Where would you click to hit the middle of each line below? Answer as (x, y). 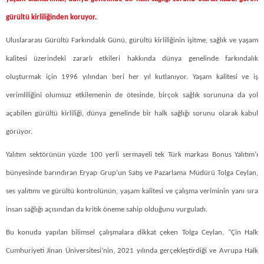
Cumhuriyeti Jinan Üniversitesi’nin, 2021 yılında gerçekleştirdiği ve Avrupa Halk (132, 250)
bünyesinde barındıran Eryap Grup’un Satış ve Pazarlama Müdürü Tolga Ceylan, (132, 173)
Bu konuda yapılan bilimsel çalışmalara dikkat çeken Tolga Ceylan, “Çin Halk (132, 232)
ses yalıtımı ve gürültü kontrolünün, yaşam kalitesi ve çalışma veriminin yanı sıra (132, 191)
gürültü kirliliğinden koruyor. (51, 17)
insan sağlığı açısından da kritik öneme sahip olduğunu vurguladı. (108, 209)
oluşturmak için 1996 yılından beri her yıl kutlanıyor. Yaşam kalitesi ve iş (132, 77)
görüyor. (19, 131)
